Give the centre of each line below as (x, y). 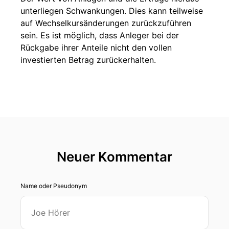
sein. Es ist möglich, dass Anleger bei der (100, 35)
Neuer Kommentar (114, 157)
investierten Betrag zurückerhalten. (88, 60)
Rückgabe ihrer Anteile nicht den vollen (96, 48)
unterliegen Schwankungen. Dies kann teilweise (112, 11)
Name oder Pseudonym (54, 186)
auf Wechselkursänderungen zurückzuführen (106, 23)
